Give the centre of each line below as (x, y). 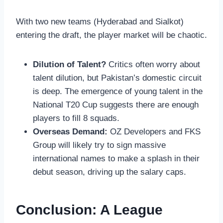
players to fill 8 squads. (76, 118)
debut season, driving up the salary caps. (110, 172)
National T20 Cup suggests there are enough (116, 105)
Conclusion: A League (89, 210)
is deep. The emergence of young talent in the (118, 91)
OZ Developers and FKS (154, 131)
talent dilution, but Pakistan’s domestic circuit (117, 78)
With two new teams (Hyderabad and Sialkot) (100, 21)
